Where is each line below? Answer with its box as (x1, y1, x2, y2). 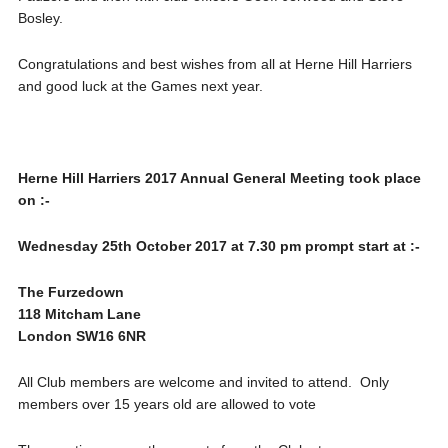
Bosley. (17, 10, 63, 26)
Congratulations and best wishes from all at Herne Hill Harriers (17, 56, 412, 72)
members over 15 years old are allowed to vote (17, 396, 316, 412)
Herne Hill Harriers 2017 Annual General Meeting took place (17, 170, 421, 186)
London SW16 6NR (17, 328, 146, 344)
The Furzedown (17, 284, 124, 300)
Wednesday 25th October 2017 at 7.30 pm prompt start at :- (17, 238, 420, 254)
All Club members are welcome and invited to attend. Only (17, 374, 389, 390)
